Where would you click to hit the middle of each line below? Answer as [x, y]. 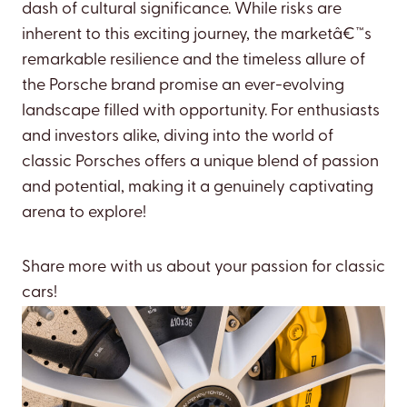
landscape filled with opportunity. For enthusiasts [201, 112]
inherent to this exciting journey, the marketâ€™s [197, 35]
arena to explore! [84, 213]
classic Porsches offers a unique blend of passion [200, 163]
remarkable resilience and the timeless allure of [194, 61]
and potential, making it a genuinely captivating [198, 188]
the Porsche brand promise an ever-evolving [183, 86]
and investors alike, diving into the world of [178, 137]
